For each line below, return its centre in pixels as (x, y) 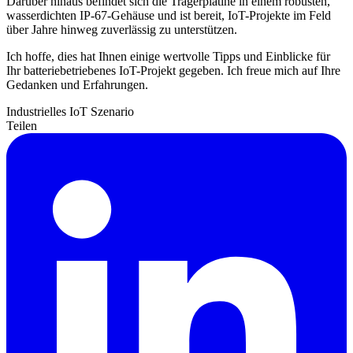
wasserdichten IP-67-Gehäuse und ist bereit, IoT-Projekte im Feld (169, 16)
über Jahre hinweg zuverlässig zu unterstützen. (122, 30)
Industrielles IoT (48, 112)
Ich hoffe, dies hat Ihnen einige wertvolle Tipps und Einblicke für (168, 57)
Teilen (22, 126)
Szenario (112, 112)
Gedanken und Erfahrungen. (77, 85)
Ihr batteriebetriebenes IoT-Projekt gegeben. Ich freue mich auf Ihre (173, 71)
